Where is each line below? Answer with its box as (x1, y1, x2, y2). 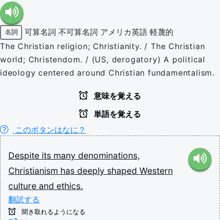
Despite (8, 150, 42, 161)
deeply (77, 165, 107, 176)
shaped (107, 165, 139, 176)
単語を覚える (92, 110, 141, 118)
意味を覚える (92, 91, 141, 100)
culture (8, 180, 39, 191)
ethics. (56, 180, 83, 191)
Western (139, 165, 173, 176)
